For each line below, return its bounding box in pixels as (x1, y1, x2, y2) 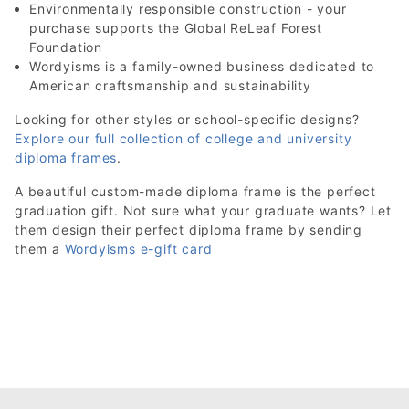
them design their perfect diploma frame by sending (15, 222, 362, 237)
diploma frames (15, 150, 118, 165)
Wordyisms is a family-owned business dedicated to (29, 58, 375, 74)
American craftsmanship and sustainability (29, 78, 311, 93)
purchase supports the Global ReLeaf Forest (29, 20, 322, 36)
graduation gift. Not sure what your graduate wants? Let (15, 203, 392, 218)
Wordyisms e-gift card (64, 241, 213, 257)
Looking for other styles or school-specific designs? (15, 111, 360, 127)
